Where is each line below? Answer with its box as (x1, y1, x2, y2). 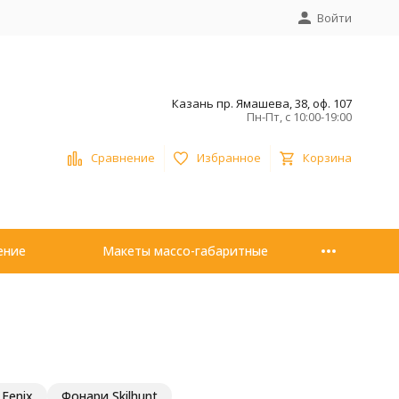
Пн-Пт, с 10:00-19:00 (246, 108, 352, 125)
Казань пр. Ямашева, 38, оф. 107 (171, 94, 352, 111)
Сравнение (90, 150, 155, 167)
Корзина (302, 150, 352, 167)
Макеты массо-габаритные (102, 242, 268, 259)
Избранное (196, 150, 261, 167)
